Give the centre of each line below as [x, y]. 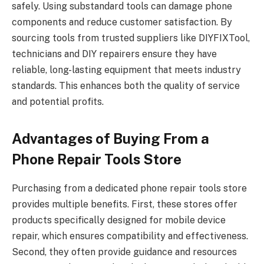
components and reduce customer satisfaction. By [122, 22]
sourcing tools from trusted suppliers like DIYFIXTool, [131, 38]
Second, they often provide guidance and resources [124, 252]
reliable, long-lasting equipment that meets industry [126, 70]
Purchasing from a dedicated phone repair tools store [129, 189]
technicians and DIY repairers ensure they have [114, 54]
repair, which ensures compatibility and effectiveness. [130, 236]
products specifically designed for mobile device [119, 220]
